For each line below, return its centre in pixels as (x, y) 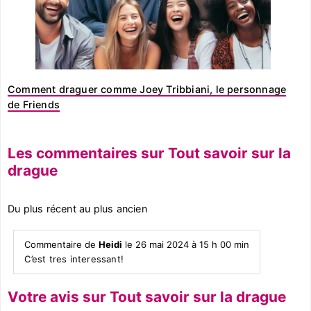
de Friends (34, 104)
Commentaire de (62, 244)
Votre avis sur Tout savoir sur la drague (147, 296)
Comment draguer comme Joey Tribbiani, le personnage (147, 89)
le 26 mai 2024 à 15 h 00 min (186, 244)
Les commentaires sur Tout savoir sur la (149, 153)
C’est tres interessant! (74, 259)
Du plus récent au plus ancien (77, 208)
